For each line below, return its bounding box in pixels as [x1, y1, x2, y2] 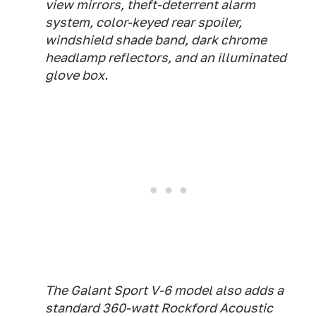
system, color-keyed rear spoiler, [45, 15, 242, 30]
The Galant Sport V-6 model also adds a [45, 283, 284, 298]
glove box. [45, 68, 108, 83]
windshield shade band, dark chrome [45, 32, 267, 47]
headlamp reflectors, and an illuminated [45, 50, 286, 65]
